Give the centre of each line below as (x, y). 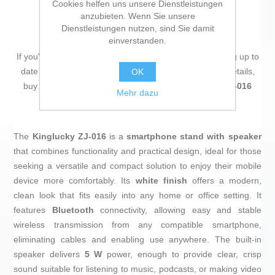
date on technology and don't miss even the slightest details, (137, 72)
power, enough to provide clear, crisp (182, 254)
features (33, 210)
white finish (161, 181)
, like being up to (227, 57)
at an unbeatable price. (172, 101)
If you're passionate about (68, 57)
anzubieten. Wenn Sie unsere (137, 16)
